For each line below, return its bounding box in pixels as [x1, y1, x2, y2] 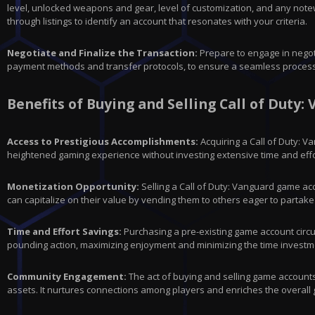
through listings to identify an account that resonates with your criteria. [7, 15, 307, 28]
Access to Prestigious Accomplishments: [7, 134, 198, 148]
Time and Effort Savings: [7, 224, 122, 238]
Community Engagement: [7, 269, 127, 283]
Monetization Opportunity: [7, 179, 139, 193]
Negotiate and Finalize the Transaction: [7, 46, 198, 60]
